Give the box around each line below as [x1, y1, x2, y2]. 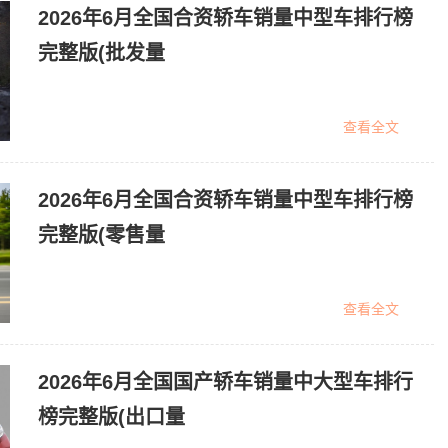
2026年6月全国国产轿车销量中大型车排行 [38, 371, 413, 393]
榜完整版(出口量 [38, 406, 185, 428]
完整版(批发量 [38, 42, 165, 64]
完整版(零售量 [38, 224, 165, 246]
